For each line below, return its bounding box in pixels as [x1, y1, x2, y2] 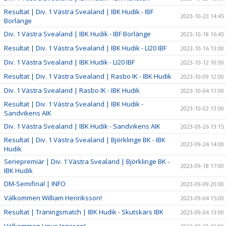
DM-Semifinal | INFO [4, 179, 66, 188]
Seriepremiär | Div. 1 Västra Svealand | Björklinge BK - [4, 156, 169, 166]
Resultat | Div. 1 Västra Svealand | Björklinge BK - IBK [4, 135, 165, 144]
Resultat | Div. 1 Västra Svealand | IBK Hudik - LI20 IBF [4, 43, 166, 52]
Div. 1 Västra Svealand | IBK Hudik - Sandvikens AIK [4, 121, 160, 131]
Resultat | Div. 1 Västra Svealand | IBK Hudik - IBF [4, 7, 153, 16]
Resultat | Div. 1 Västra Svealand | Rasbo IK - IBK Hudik [4, 71, 172, 81]
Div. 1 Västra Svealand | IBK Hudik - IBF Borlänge [4, 29, 151, 38]
